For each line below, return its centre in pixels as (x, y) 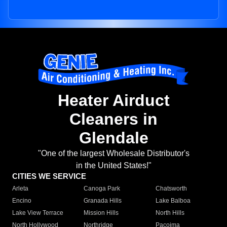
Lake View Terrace (38, 213)
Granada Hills (103, 201)
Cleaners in (113, 119)
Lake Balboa (173, 201)
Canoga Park (102, 189)
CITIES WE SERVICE (49, 176)
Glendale (113, 138)
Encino (22, 201)
